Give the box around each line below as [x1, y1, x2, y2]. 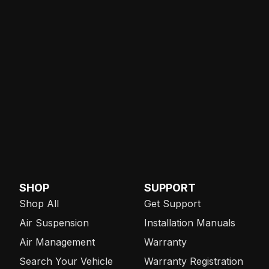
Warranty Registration [144, 255, 243, 267]
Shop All [19, 197, 59, 210]
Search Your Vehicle [19, 255, 113, 267]
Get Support [144, 197, 201, 210]
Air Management [19, 235, 95, 248]
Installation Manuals [144, 216, 235, 229]
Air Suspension [19, 216, 89, 229]
